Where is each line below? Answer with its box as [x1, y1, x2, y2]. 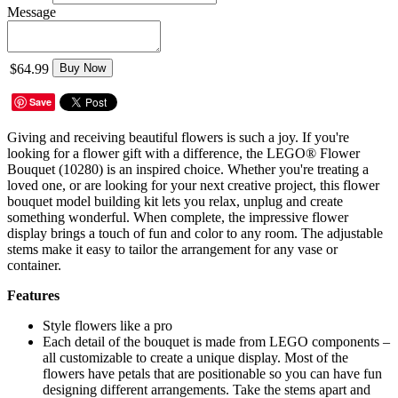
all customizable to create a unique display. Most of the [43, 349, 348, 365]
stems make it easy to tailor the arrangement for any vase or [7, 241, 338, 257]
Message [7, 4, 56, 20]
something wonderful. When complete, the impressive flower [7, 209, 348, 225]
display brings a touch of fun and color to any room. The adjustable [7, 225, 383, 241]
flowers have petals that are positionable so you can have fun [43, 365, 382, 381]
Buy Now [60, 60, 106, 75]
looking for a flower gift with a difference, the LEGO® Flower [7, 145, 360, 161]
